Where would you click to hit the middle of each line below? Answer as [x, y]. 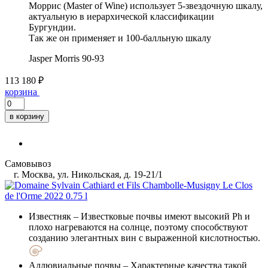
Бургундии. [52, 27]
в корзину [27, 116]
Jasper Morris [54, 58]
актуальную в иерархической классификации [121, 16]
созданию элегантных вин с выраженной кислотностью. [144, 237]
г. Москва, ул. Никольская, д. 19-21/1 [87, 174]
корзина [21, 92]
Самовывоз [28, 163]
